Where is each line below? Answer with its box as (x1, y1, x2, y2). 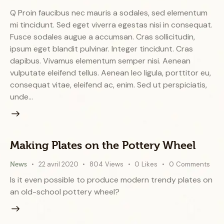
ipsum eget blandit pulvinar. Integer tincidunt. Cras (10, 43, 193, 54)
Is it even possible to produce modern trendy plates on (10, 174, 212, 185)
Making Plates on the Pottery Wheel (10, 138, 195, 152)
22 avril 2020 (38, 160, 78, 169)
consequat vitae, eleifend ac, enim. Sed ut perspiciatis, (10, 79, 207, 90)
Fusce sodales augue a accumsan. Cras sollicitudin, (10, 31, 195, 42)
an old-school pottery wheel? (10, 186, 119, 197)
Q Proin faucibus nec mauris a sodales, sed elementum (10, 7, 207, 18)
